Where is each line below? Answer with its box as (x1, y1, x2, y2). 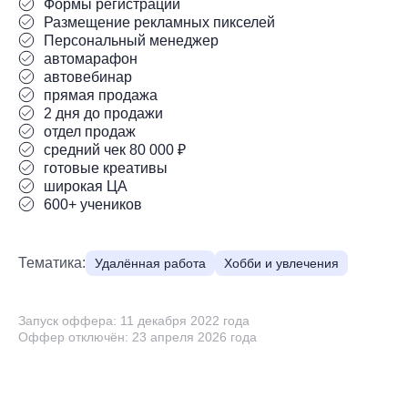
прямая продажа (44, 87, 158, 103)
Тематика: (18, 255, 86, 270)
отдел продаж (44, 124, 136, 139)
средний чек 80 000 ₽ (44, 142, 186, 158)
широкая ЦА (44, 178, 127, 194)
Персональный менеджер (44, 33, 219, 48)
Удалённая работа (95, 256, 206, 270)
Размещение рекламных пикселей (44, 15, 275, 30)
